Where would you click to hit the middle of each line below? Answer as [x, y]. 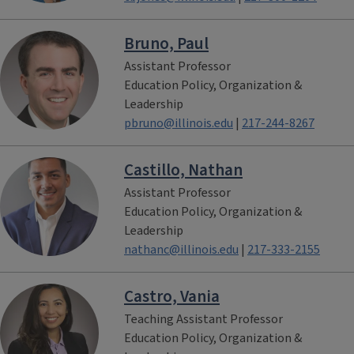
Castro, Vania [172, 296]
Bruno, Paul [166, 43]
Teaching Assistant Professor [203, 319]
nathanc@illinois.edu [181, 250]
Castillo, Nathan [183, 170]
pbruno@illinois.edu [179, 123]
